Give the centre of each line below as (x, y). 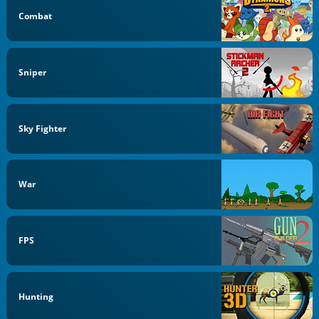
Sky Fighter (43, 128)
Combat (36, 16)
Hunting (36, 296)
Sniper (33, 72)
